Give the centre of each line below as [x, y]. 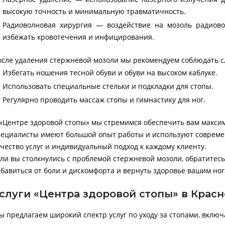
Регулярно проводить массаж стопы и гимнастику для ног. [104, 99]
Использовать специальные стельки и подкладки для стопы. [108, 86]
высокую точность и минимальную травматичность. [94, 12]
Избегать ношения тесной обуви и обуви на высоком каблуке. [110, 73]
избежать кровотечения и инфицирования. [79, 37]
